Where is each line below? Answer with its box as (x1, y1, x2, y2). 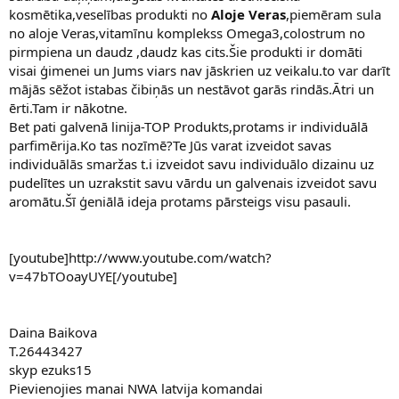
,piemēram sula (286, 5, 381, 24)
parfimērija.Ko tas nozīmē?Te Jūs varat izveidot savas (9, 136, 331, 155)
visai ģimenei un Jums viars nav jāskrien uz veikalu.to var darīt (9, 61, 390, 80)
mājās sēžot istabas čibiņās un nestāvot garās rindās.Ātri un (9, 80, 374, 99)
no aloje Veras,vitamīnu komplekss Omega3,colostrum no (9, 24, 365, 43)
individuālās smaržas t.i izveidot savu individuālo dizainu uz (9, 155, 374, 174)
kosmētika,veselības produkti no (9, 5, 211, 24)
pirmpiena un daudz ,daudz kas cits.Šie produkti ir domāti (9, 43, 362, 61)
